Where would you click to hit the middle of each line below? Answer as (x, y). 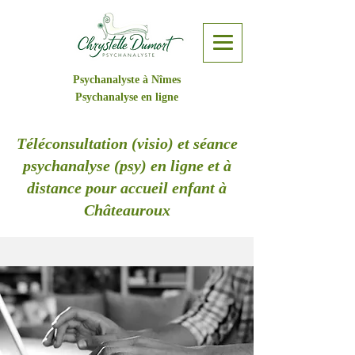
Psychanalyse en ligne (126, 97)
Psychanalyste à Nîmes (126, 80)
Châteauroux (127, 210)
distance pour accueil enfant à (127, 188)
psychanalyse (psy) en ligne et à (127, 166)
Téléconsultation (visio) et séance (127, 143)
